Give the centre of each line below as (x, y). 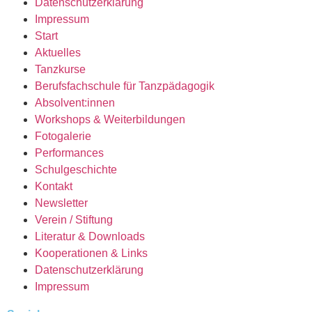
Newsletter (61, 203)
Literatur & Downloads (90, 236)
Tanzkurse (60, 69)
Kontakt (54, 186)
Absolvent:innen (75, 102)
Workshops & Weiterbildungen (110, 119)
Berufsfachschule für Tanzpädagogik (125, 86)
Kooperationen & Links (91, 253)
